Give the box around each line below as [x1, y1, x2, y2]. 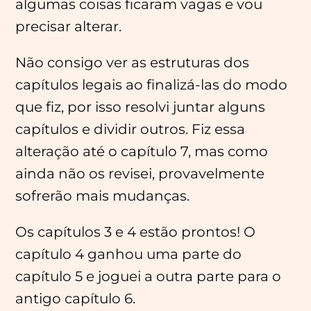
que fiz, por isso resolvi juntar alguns [15, 99, 266, 115]
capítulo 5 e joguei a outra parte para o [15, 268, 282, 285]
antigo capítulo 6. [15, 290, 136, 307]
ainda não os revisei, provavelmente [15, 165, 265, 182]
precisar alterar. [15, 18, 122, 35]
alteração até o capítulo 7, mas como [15, 143, 269, 160]
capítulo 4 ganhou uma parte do [15, 246, 242, 262]
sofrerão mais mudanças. [15, 187, 190, 204]
